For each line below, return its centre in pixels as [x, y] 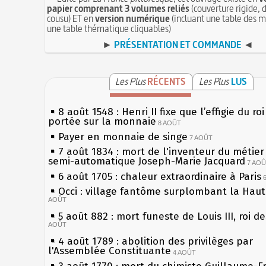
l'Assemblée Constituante [110, 251]
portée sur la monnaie [102, 121]
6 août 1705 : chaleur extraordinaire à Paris [160, 176]
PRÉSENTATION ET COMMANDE [178, 44]
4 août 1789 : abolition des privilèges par [156, 241]
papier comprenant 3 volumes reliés [118, 8]
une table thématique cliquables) [109, 28]
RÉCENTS [167, 81]
